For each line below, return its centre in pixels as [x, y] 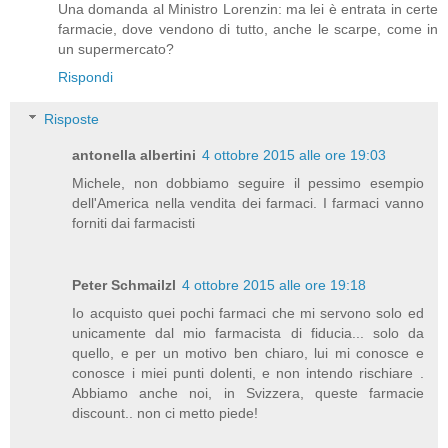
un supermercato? [116, 49]
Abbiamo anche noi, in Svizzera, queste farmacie [248, 392]
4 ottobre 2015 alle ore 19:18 [274, 284]
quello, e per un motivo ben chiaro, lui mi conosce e [248, 352]
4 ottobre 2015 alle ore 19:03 [294, 154]
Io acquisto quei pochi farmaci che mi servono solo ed [248, 312]
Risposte [72, 118]
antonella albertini [134, 154]
